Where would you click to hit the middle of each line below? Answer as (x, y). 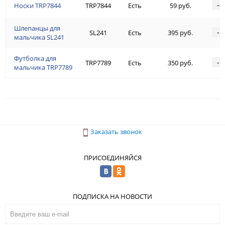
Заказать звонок (116, 132)
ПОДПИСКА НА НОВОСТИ (113, 196)
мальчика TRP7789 (43, 68)
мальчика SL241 (39, 37)
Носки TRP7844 (37, 6)
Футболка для (35, 59)
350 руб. (180, 63)
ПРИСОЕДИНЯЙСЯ (113, 157)
